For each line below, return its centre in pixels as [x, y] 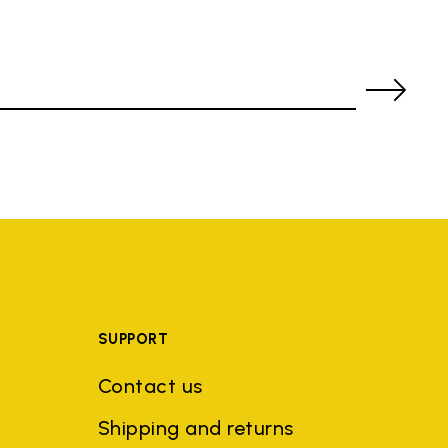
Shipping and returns [195, 427]
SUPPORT [133, 338]
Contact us [150, 385]
